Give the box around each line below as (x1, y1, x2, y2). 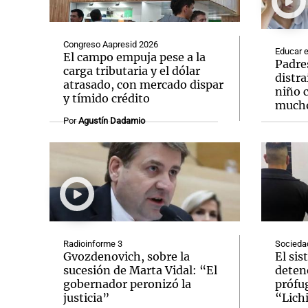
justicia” (63, 291, 109, 305)
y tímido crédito (63, 91, 150, 105)
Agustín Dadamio (78, 115, 145, 126)
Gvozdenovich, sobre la (63, 250, 190, 263)
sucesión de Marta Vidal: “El (63, 263, 217, 277)
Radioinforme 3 (63, 239, 122, 249)
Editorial (6, 115, 42, 126)
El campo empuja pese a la (63, 50, 206, 64)
